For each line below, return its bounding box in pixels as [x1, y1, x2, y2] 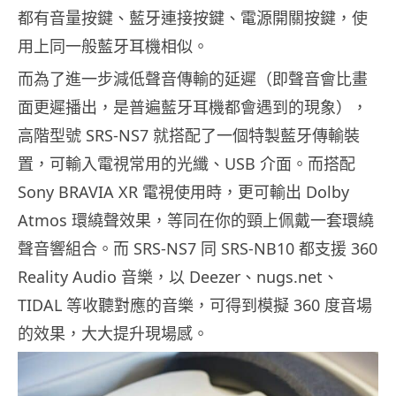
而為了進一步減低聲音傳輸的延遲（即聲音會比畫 [18, 68, 368, 90]
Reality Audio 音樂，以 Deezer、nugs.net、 [18, 266, 339, 288]
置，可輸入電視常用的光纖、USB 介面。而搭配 [18, 153, 355, 175]
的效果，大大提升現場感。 [18, 323, 209, 345]
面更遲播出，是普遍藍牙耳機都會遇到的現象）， [18, 96, 368, 118]
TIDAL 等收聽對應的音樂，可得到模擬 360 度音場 [18, 294, 372, 316]
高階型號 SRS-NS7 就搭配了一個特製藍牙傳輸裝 [18, 125, 360, 147]
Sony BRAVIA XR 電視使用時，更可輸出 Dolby [18, 181, 349, 203]
